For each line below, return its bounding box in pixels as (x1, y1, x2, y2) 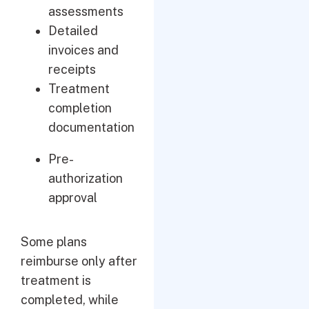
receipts (48, 62, 96, 77)
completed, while (21, 292, 119, 307)
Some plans (21, 235, 87, 249)
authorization (48, 171, 123, 186)
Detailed (48, 23, 98, 38)
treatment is (21, 273, 91, 288)
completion (48, 101, 112, 115)
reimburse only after (21, 254, 137, 268)
